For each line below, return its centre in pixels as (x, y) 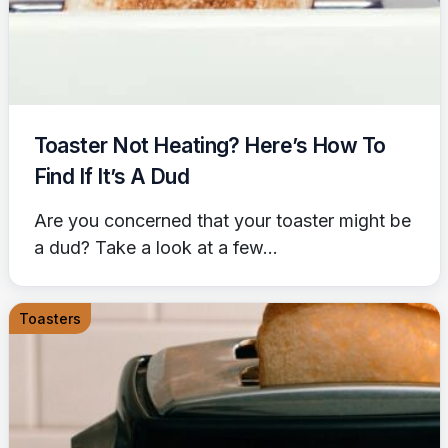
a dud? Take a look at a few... (155, 248)
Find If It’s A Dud (111, 177)
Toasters (49, 319)
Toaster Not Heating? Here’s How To (209, 146)
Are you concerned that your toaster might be (222, 221)
